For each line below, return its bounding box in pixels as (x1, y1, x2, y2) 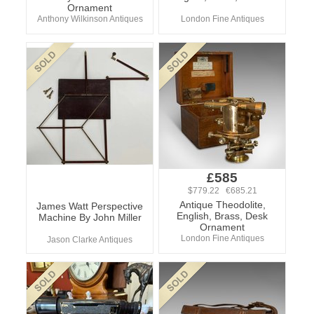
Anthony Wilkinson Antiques (36, 14, 143, 24)
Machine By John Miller (38, 212, 142, 223)
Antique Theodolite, (179, 199, 266, 210)
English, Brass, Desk (177, 210, 268, 221)
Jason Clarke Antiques (47, 235, 132, 245)
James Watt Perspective (36, 200, 143, 212)
